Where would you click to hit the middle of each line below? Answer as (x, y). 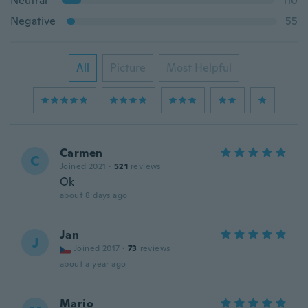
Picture (128, 68)
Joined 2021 (83, 166)
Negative (33, 21)
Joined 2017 (97, 248)
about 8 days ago (94, 195)
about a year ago (93, 264)
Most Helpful (199, 68)
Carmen (81, 153)
